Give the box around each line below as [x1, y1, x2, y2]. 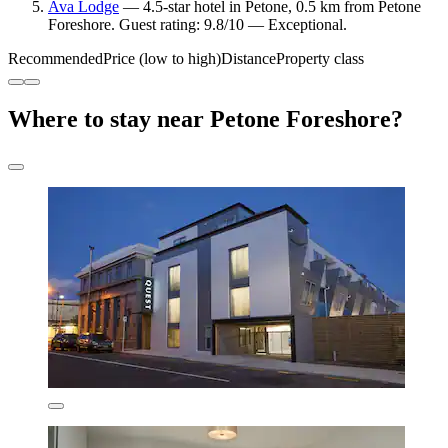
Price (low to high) [103, 50, 221, 68]
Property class [276, 50, 364, 68]
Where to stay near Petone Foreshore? [8, 106, 403, 133]
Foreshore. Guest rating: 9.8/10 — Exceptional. [48, 16, 347, 34]
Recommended [8, 50, 103, 68]
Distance [221, 50, 276, 68]
